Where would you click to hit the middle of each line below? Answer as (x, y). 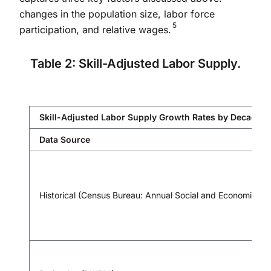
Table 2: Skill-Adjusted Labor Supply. (135, 63)
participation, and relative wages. (95, 29)
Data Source (65, 139)
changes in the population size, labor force (117, 14)
